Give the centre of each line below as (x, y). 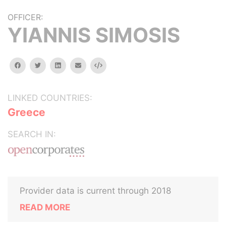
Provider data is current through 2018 (95, 191)
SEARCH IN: (32, 134)
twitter (51, 65)
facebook (35, 65)
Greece (26, 112)
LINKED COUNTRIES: (50, 98)
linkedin (72, 65)
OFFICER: (25, 17)
